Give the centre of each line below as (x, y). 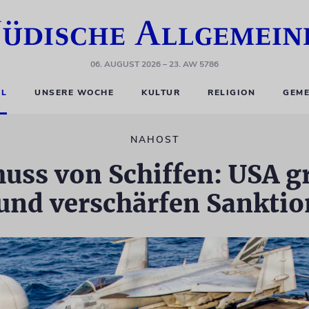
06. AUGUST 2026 (126, 64)
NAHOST (154, 140)
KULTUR (161, 92)
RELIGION (232, 92)
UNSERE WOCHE (74, 92)
